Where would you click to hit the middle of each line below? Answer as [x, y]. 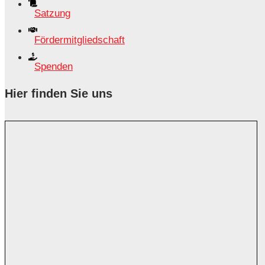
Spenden [54, 66]
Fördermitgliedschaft [80, 40]
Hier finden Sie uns [59, 93]
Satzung [52, 13]
